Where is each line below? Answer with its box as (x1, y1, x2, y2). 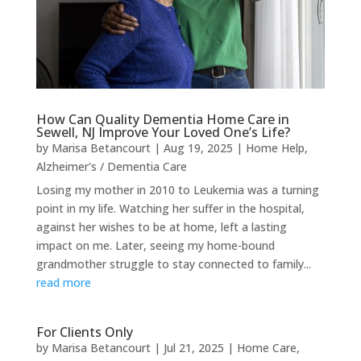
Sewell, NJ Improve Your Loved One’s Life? (35, 122, 290, 141)
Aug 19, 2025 (163, 139, 233, 156)
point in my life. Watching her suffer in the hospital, (35, 200, 305, 216)
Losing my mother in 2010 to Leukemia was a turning (35, 181, 319, 197)
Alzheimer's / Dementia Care (35, 158, 187, 174)
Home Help (245, 139, 305, 156)
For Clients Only (35, 322, 133, 341)
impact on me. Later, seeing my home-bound (35, 237, 275, 253)
